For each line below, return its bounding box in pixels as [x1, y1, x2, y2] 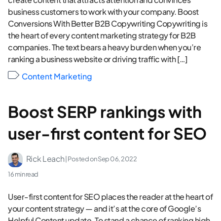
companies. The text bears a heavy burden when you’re [8, 41, 201, 52]
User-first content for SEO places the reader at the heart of [8, 191, 213, 202]
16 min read [8, 170, 38, 178]
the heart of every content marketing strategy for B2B [8, 30, 196, 40]
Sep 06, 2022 [98, 155, 137, 163]
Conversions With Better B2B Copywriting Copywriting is [8, 18, 207, 29]
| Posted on [64, 155, 98, 163]
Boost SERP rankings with [8, 102, 202, 122]
